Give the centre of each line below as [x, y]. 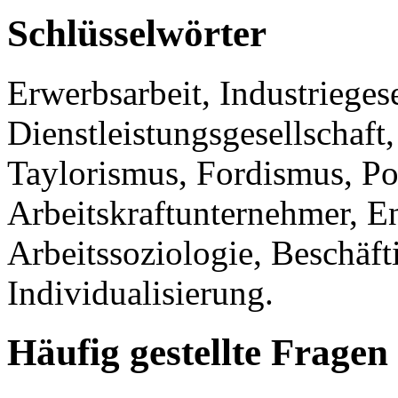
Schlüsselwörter [137, 34]
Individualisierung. [140, 293]
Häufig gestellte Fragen [198, 353]
